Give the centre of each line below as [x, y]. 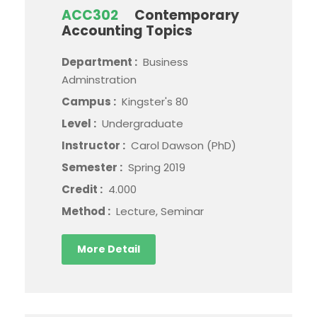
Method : [87, 211]
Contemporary [187, 15]
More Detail [109, 249]
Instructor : [94, 145]
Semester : [93, 167]
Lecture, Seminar [160, 211]
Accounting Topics [127, 30]
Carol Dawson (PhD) [184, 145]
